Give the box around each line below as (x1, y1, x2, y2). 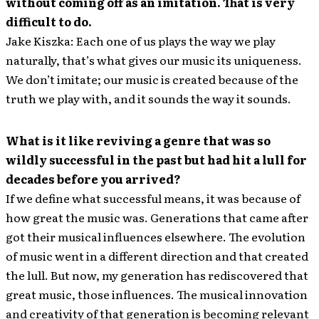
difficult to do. (6, 12, 92, 30)
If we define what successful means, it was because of (6, 189, 300, 206)
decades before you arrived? (6, 169, 181, 187)
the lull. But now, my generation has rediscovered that (6, 266, 308, 283)
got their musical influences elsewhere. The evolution (6, 227, 305, 245)
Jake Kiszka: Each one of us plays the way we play (6, 31, 276, 49)
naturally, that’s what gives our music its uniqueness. (6, 51, 302, 68)
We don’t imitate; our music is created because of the (6, 70, 298, 88)
